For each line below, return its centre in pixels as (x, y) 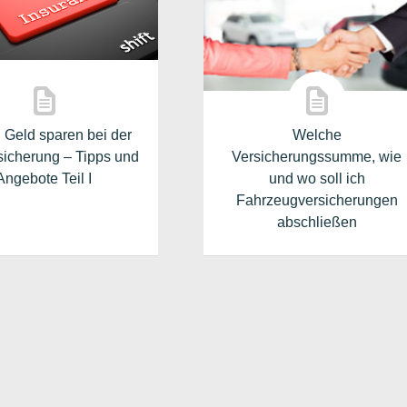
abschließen (317, 222)
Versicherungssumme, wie (317, 157)
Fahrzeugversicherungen (317, 200)
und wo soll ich (317, 179)
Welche (317, 135)
